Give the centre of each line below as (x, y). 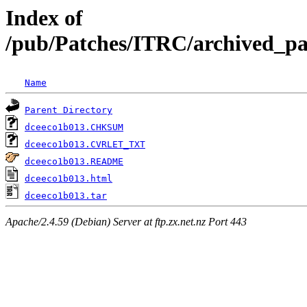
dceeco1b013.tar (66, 196)
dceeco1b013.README (74, 162)
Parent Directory (69, 110)
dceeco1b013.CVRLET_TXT (85, 145)
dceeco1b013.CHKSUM (74, 127)
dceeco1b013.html (69, 179)
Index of (44, 18)
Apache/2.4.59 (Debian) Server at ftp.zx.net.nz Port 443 (126, 221)
